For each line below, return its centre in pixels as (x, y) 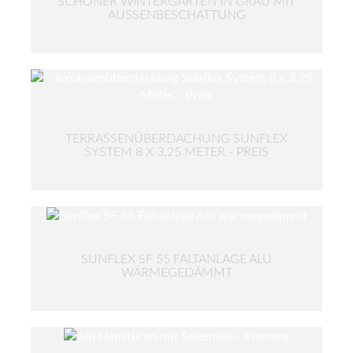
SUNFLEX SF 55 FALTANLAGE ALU (176, 259)
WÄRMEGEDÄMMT (176, 272)
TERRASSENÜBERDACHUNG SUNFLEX (176, 138)
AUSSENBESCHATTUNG (172, 15)
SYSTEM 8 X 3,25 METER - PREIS (176, 152)
